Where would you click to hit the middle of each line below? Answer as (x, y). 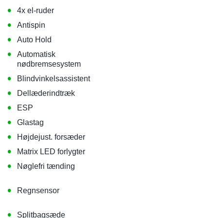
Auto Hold (35, 39)
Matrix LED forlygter (51, 151)
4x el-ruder (36, 10)
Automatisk (36, 54)
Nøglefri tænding (46, 166)
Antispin (31, 25)
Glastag (31, 122)
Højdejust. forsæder (51, 137)
